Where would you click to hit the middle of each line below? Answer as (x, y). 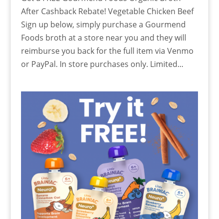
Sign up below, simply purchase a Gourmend (103, 24)
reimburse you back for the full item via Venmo (107, 51)
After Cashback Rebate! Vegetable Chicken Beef (107, 11)
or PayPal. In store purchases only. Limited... (102, 64)
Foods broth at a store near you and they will (103, 37)
